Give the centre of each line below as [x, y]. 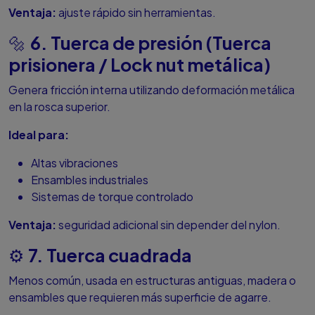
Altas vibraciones [75, 163]
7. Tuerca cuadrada [110, 256]
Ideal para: [39, 135]
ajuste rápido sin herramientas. [136, 13]
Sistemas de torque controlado [112, 197]
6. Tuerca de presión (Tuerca [151, 43]
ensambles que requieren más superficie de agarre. [140, 297]
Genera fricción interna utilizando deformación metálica [152, 90]
